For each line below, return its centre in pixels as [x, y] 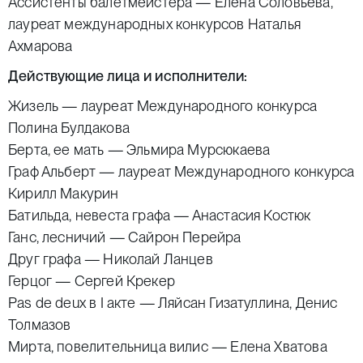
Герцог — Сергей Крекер [92, 281]
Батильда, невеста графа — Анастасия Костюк [160, 215]
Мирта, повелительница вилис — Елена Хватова [168, 346]
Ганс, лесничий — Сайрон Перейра [125, 237]
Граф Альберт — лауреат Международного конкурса [181, 171]
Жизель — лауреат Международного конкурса [163, 106]
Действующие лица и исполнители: [128, 76]
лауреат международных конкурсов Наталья [155, 24]
